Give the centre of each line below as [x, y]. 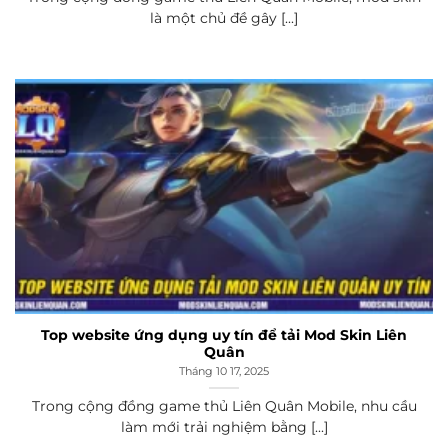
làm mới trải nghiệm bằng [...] [224, 426]
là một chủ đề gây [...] [224, 17]
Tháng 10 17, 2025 [224, 371]
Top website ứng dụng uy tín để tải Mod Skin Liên [224, 334]
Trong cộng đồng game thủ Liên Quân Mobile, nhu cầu [224, 405]
